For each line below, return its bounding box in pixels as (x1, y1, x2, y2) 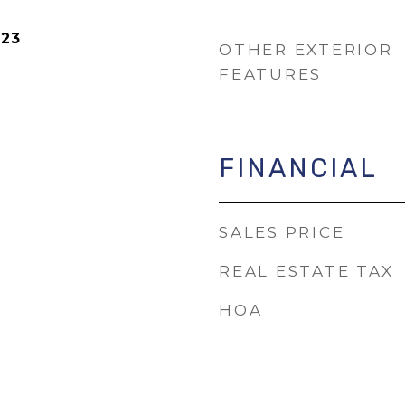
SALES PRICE (219, 223, 345, 241)
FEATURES (219, 65, 322, 83)
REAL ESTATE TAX (219, 262, 394, 280)
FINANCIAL (219, 153, 378, 184)
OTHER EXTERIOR (219, 41, 393, 59)
